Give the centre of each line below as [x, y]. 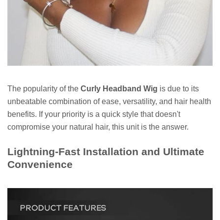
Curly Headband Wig [119, 88]
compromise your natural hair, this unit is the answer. [98, 127]
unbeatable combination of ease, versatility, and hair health [109, 101]
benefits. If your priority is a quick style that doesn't [94, 114]
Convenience [40, 164]
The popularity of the [44, 88]
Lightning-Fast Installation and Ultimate [106, 151]
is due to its [178, 88]
